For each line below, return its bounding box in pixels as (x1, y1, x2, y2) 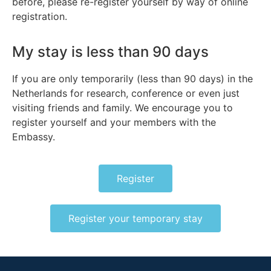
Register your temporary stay (68, 212, 203, 224)
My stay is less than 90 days (12, 42, 209, 60)
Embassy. (12, 130, 55, 143)
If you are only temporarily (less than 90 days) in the (12, 72, 253, 85)
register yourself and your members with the (12, 116, 216, 128)
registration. (12, 10, 67, 23)
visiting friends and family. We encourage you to (12, 101, 233, 114)
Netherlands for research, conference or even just (12, 87, 240, 99)
